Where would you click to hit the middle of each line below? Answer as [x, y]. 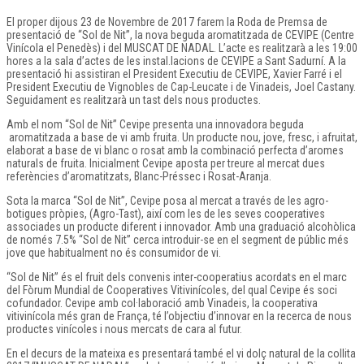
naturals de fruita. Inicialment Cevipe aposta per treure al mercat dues [166, 163]
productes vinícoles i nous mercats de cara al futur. [124, 329]
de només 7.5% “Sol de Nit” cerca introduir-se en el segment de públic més [178, 239]
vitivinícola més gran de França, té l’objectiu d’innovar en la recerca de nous [179, 316]
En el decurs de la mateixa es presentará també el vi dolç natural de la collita [181, 353]
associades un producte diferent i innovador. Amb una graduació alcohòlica [181, 226]
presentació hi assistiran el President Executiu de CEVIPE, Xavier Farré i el [174, 74]
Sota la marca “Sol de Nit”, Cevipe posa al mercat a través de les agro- [167, 200]
